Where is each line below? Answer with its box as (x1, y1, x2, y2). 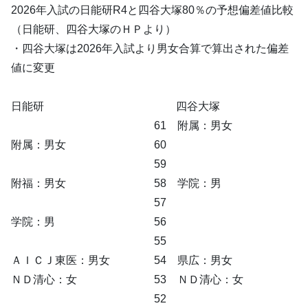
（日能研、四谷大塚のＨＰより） (11, 23, 176, 35)
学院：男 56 (11, 215, 166, 228)
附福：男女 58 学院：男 (11, 177, 221, 189)
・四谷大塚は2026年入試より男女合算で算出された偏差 (11, 42, 289, 54)
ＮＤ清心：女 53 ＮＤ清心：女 (11, 273, 243, 285)
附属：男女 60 (11, 138, 166, 151)
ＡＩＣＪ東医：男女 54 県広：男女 (11, 254, 243, 266)
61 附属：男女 (11, 119, 232, 131)
